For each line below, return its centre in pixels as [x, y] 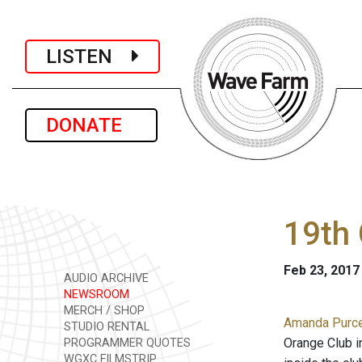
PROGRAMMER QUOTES [126, 343]
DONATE [91, 125]
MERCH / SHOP [103, 311]
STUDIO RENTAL [105, 327]
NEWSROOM [95, 295]
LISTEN [89, 56]
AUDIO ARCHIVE [105, 278]
